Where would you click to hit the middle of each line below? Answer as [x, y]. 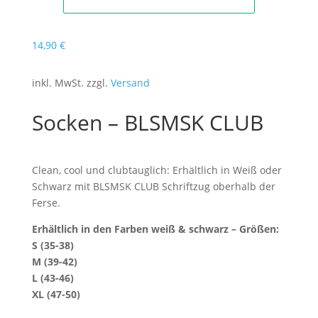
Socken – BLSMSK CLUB [147, 122]
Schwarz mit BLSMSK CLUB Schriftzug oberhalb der [153, 186]
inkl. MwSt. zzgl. [71, 82]
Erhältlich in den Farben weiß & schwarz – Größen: [155, 229]
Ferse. [46, 202]
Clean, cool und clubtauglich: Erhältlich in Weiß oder [157, 170]
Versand [130, 82]
